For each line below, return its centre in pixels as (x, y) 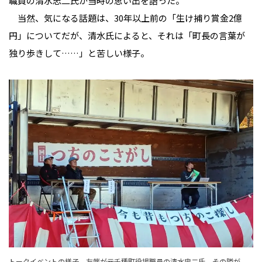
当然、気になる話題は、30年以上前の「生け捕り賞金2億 (125, 18)
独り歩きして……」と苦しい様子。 (79, 53)
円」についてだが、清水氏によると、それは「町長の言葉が (127, 35)
